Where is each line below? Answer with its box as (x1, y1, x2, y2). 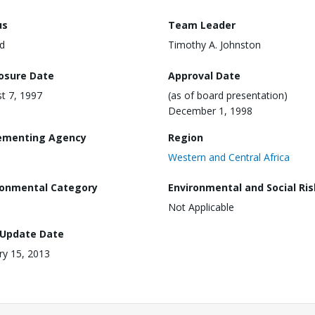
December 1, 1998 (168, 103, 252, 117)
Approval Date (168, 68, 240, 82)
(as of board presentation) (168, 88, 288, 102)
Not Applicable (168, 200, 234, 214)
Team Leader (168, 18, 236, 32)
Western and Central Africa (168, 150, 290, 164)
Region (168, 130, 203, 144)
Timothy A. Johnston (168, 38, 261, 51)
